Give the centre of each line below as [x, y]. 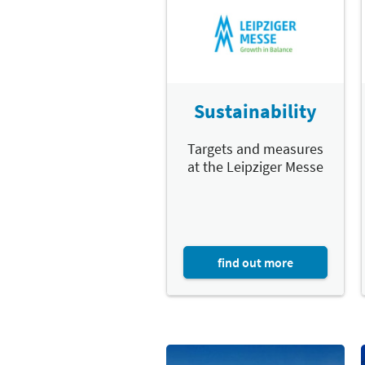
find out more [255, 262]
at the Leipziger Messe [255, 166]
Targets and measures [255, 148]
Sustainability [255, 111]
